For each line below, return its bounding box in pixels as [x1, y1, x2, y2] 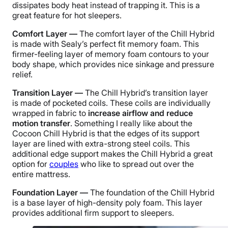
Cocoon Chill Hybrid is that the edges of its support [12, 128, 199, 139]
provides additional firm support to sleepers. [12, 208, 174, 218]
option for [12, 159, 49, 169]
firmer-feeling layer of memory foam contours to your [12, 49, 209, 60]
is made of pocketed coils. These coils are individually [12, 98, 211, 108]
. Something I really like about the [70, 118, 192, 129]
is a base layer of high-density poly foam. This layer [12, 197, 203, 208]
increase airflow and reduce [88, 108, 193, 119]
